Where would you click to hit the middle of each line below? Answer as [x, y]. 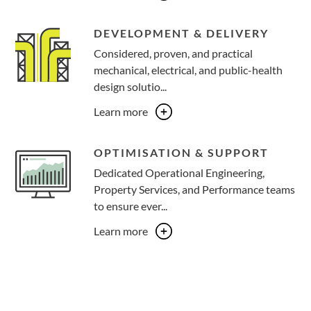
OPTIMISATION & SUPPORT [182, 152]
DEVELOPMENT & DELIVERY [182, 33]
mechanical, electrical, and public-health [188, 69]
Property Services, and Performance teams [195, 189]
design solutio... [131, 86]
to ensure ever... [131, 205]
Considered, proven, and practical [174, 53]
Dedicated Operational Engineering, [179, 172]
